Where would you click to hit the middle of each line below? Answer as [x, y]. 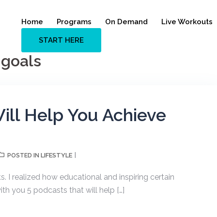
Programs [74, 22]
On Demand [126, 22]
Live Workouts [187, 22]
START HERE [61, 40]
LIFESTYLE [56, 155]
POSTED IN [24, 155]
